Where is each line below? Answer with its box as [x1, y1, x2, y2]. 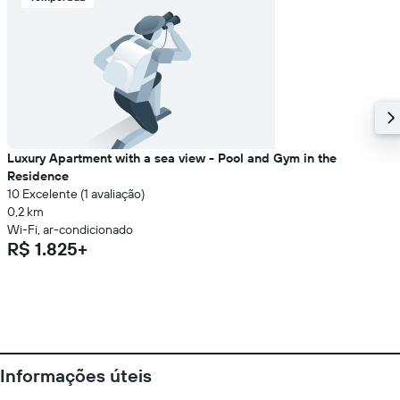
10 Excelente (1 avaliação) [7, 186, 145, 202]
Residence [7, 168, 69, 184]
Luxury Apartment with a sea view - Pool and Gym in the [7, 150, 337, 166]
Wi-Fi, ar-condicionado [7, 221, 133, 237]
